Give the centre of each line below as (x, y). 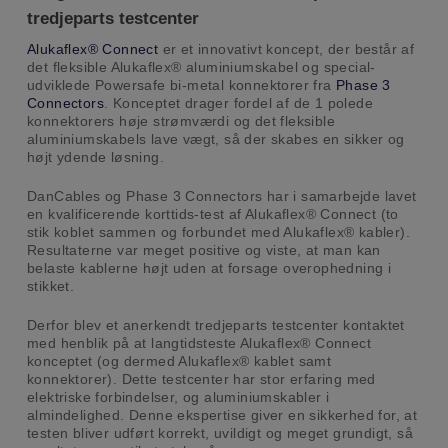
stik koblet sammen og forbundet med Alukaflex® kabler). (218, 232)
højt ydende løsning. (95, 157)
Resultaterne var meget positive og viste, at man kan (203, 250)
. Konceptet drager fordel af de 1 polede (238, 103)
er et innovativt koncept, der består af (286, 49)
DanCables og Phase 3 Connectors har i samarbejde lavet (221, 196)
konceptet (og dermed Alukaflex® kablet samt (179, 361)
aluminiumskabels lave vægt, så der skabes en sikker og (215, 139)
